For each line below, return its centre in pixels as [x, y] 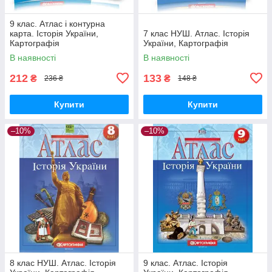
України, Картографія [186, 43]
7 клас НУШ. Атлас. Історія [196, 33]
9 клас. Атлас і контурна [57, 23]
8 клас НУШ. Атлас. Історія [63, 263]
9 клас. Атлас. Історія [185, 263]
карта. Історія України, [54, 33]
